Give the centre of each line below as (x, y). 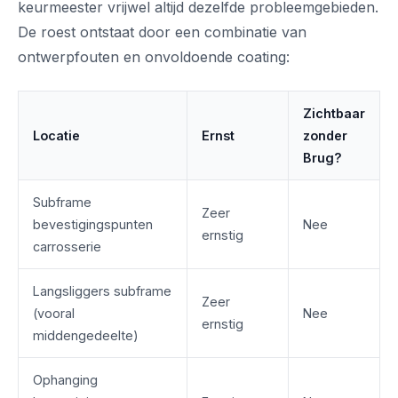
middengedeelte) (86, 335)
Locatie (56, 135)
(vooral (54, 313)
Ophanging (65, 380)
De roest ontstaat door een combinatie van (162, 32)
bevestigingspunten (93, 224)
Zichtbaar (334, 113)
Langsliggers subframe (102, 291)
